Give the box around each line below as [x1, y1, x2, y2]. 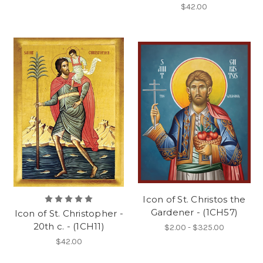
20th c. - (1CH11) [33, 221, 104, 232]
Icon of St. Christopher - [14, 208, 123, 220]
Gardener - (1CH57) [150, 207, 238, 218]
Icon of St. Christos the [143, 194, 246, 205]
